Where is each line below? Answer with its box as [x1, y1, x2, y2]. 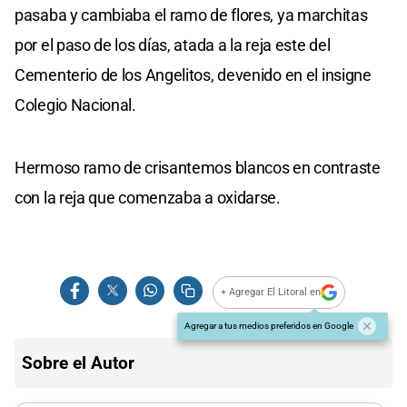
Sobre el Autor [22, 352, 134, 373]
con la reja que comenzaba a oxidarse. [15, 187, 281, 207]
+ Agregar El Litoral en [221, 286, 322, 299]
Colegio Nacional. [15, 94, 136, 114]
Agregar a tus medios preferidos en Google [184, 320, 353, 331]
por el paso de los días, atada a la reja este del [15, 35, 331, 55]
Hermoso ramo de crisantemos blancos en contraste [15, 157, 381, 177]
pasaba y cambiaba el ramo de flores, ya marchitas [15, 5, 368, 25]
